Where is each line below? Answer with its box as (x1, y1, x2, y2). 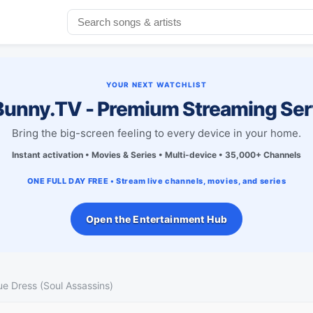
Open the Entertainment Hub (86, 212, 227, 225)
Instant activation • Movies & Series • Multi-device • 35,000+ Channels (12, 149, 301, 160)
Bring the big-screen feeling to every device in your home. (12, 126, 301, 140)
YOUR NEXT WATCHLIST (105, 80, 208, 89)
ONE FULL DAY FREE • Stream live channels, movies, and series (27, 175, 286, 186)
